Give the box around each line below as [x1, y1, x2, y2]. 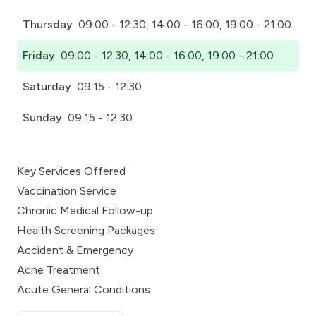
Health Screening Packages [17, 223, 155, 237]
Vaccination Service [17, 183, 116, 197]
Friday [23, 48, 55, 62]
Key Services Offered [17, 164, 126, 178]
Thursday [23, 17, 73, 31]
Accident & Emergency [17, 243, 133, 257]
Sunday [23, 110, 62, 124]
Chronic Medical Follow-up [17, 203, 153, 217]
